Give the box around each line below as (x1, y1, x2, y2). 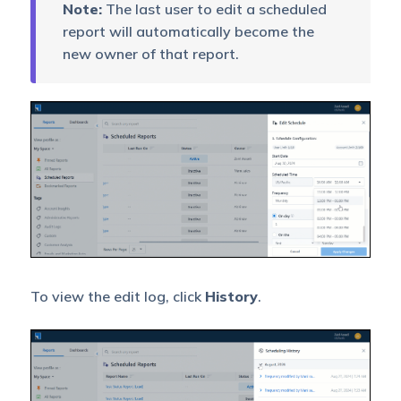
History (204, 286, 258, 305)
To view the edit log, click (30, 286, 205, 305)
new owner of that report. (62, 45, 239, 64)
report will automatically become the (62, 22, 314, 41)
